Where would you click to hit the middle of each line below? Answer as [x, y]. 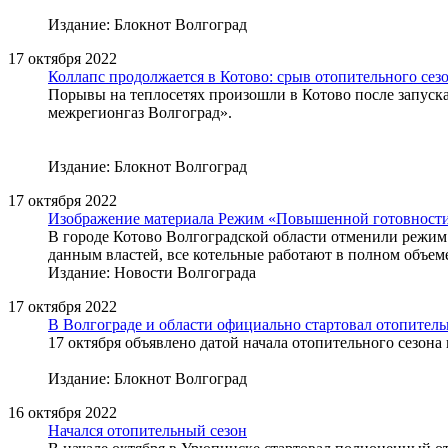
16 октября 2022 [62, 412]
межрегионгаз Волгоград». [140, 112]
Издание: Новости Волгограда [152, 272]
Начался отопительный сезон [147, 430]
